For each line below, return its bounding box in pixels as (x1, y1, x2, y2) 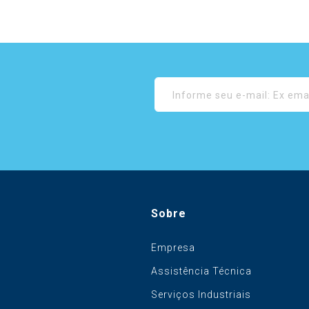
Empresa (150, 241, 195, 253)
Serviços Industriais (150, 288, 251, 300)
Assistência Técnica (150, 265, 252, 277)
